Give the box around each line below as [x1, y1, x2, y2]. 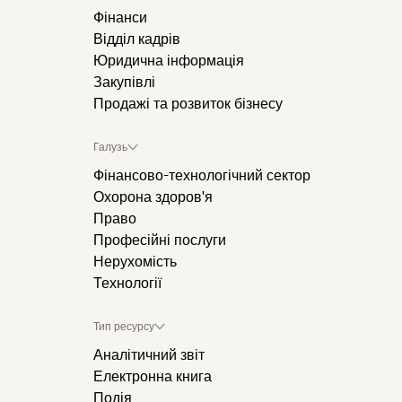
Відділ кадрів [93, 32, 180, 47]
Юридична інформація [93, 54, 244, 68]
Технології [93, 276, 162, 291]
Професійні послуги [93, 233, 226, 248]
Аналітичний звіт [93, 348, 205, 363]
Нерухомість [93, 255, 177, 269]
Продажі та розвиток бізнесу [93, 97, 283, 111]
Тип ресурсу [93, 321, 154, 332]
